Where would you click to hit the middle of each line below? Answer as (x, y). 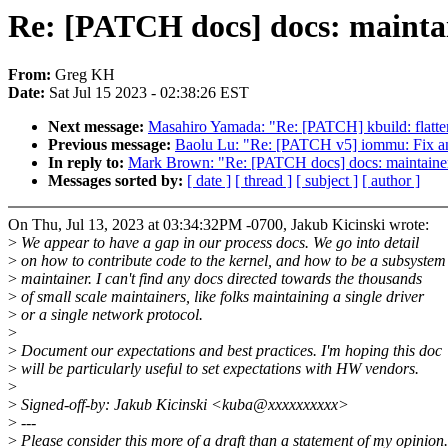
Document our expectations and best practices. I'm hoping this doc (229, 351)
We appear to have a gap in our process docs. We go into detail (218, 243)
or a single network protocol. (110, 315)
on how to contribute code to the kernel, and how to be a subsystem (231, 261)
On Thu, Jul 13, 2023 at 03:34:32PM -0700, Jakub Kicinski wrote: (218, 225)
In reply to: (88, 163)
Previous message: (111, 145)
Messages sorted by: (117, 181)
